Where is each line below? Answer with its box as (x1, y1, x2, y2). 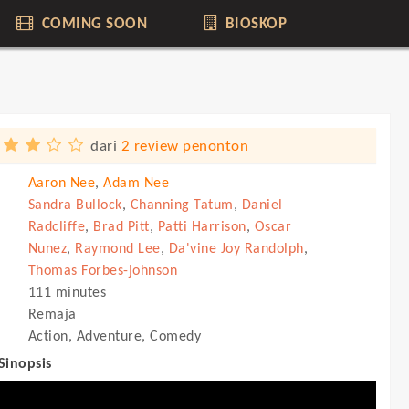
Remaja (27, 308, 77, 322)
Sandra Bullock (27, 198, 122, 213)
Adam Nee (103, 176, 169, 191)
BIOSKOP (221, 16, 288, 32)
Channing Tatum (130, 198, 234, 213)
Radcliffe (27, 220, 85, 235)
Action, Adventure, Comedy (27, 330, 201, 344)
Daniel (241, 198, 283, 213)
